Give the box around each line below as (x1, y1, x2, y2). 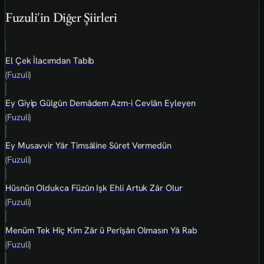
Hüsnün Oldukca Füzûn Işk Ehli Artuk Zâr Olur (5, 181, 183, 194)
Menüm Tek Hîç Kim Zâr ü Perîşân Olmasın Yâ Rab (5, 224, 197, 236)
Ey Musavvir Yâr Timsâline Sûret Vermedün (5, 139, 171, 151)
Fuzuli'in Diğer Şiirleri (5, 8, 117, 26)
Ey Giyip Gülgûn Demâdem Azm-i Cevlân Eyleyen (5, 97, 196, 109)
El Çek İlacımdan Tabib (5, 54, 95, 67)
